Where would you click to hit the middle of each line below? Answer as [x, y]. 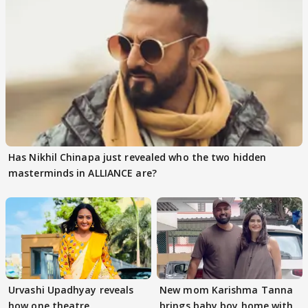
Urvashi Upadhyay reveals [71, 289]
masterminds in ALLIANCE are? [82, 173]
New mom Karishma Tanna [227, 289]
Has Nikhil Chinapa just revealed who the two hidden [137, 157]
